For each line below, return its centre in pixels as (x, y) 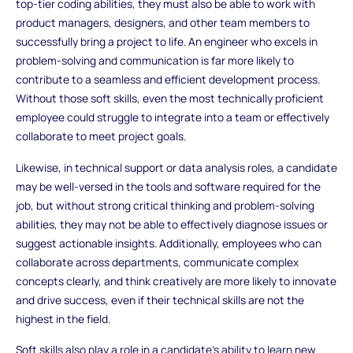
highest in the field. (63, 318)
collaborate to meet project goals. (100, 136)
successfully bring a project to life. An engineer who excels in (166, 41)
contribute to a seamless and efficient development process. (167, 79)
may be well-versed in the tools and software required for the (168, 186)
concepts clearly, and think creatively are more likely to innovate (176, 281)
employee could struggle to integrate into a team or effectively (172, 117)
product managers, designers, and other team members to (162, 22)
